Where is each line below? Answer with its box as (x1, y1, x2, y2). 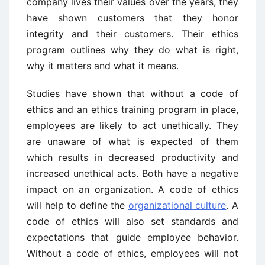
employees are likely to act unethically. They (27, 119, 238, 132)
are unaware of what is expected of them (27, 135, 238, 148)
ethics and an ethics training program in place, (27, 104, 238, 116)
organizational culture (128, 199, 227, 212)
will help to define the (27, 199, 128, 212)
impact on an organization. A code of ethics (27, 183, 238, 196)
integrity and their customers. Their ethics (27, 28, 238, 40)
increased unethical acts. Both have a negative (27, 167, 238, 180)
